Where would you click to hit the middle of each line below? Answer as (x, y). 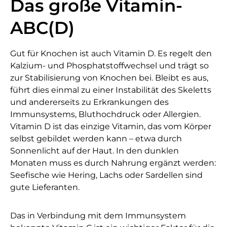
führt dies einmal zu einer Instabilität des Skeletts (111, 90)
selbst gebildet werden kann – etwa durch (96, 139)
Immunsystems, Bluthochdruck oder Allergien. (105, 115)
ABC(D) (42, 28)
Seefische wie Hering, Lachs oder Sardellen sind (106, 175)
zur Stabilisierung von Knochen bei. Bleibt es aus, (109, 78)
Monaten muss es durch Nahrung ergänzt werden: (113, 163)
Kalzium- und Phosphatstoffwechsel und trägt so (109, 66)
